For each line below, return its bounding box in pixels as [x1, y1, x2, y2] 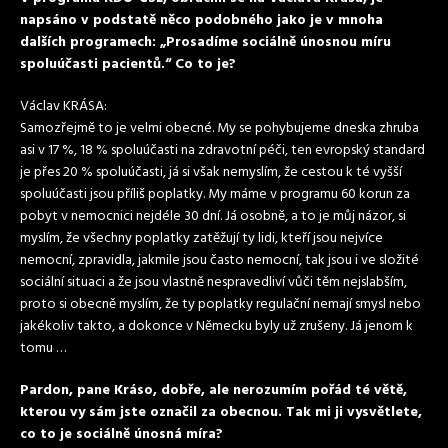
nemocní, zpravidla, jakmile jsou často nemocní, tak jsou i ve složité [20, 249, 419, 272]
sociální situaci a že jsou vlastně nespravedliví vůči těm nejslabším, [20, 271, 407, 294]
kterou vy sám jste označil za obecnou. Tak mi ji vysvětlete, [20, 401, 422, 424]
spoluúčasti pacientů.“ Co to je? [20, 53, 236, 76]
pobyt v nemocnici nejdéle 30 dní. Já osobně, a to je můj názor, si [20, 205, 406, 228]
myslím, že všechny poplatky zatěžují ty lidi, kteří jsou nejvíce [20, 227, 383, 250]
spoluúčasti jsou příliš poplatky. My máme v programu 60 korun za [20, 183, 410, 206]
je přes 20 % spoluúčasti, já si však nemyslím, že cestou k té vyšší [20, 161, 402, 184]
